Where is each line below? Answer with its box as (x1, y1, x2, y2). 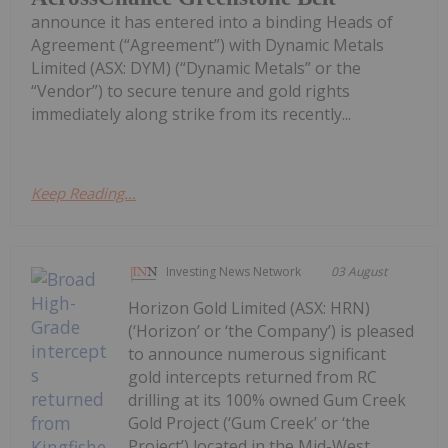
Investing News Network (166, 263, 302, 281)
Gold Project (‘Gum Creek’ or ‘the (128, 412, 371, 435)
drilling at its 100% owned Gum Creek (128, 389, 407, 412)
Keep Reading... (31, 183, 136, 204)
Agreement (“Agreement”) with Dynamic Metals (31, 34, 384, 57)
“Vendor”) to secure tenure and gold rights (31, 80, 350, 103)
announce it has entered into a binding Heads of (31, 11, 393, 34)
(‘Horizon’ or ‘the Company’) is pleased (128, 320, 415, 343)
